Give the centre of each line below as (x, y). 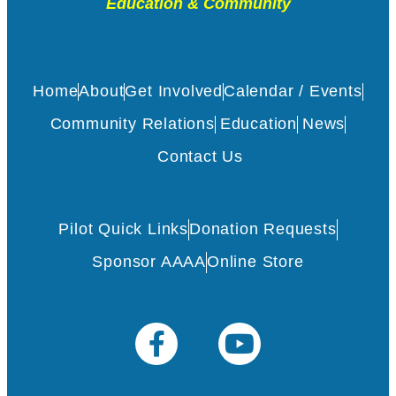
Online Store (255, 262)
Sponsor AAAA (149, 262)
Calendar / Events (293, 91)
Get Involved (174, 91)
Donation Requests (263, 229)
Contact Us (200, 157)
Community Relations (132, 124)
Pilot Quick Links (123, 229)
